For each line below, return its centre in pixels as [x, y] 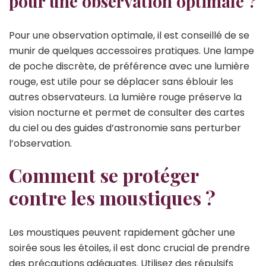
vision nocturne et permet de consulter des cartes [127, 113]
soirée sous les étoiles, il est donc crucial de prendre [129, 248]
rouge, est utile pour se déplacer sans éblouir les [121, 82]
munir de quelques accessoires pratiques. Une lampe [132, 51]
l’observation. [40, 144]
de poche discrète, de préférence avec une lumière [129, 66]
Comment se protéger [104, 175]
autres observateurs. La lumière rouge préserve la [125, 97]
